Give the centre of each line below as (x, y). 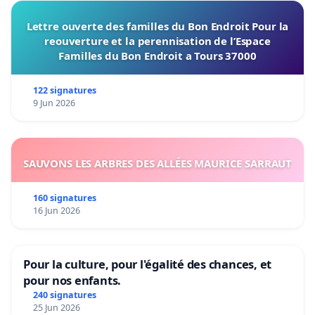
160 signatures (64, 198)
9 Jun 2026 (54, 103)
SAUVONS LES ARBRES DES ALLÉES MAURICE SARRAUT (157, 163)
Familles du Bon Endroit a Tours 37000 (157, 55)
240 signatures (64, 295)
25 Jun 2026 (56, 307)
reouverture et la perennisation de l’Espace (157, 40)
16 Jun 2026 (56, 210)
